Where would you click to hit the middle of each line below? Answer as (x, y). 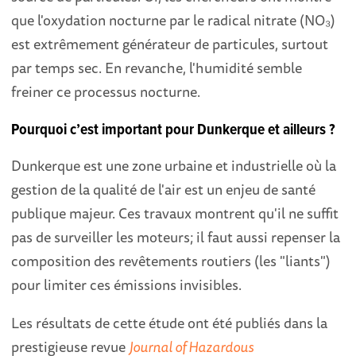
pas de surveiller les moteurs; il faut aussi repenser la (176, 236)
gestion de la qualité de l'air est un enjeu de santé (164, 189)
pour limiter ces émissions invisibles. (127, 284)
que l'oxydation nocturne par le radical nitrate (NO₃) (174, 20)
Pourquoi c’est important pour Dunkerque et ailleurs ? (174, 130)
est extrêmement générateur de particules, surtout (170, 44)
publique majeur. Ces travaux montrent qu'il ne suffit (175, 213)
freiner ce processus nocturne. (106, 92)
